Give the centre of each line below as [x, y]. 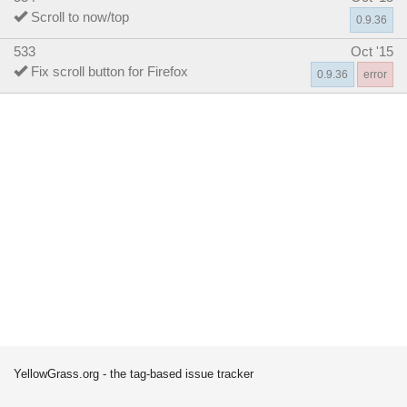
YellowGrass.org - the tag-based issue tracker [134, 374]
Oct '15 [372, 51]
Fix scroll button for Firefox [109, 71]
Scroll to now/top [80, 16]
